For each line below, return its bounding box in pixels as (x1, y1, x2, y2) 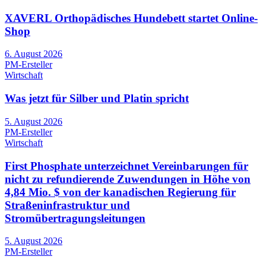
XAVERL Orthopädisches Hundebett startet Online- (5, 11, 258, 24)
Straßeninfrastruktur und (5, 198, 130, 211)
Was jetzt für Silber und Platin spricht (5, 92, 189, 105)
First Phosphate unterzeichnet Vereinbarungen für (5, 159, 248, 172)
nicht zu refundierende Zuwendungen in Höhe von (5, 172, 251, 185)
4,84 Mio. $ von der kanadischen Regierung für (5, 185, 236, 198)
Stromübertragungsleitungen (5, 211, 145, 224)
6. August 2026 (5, 49, 62, 59)
